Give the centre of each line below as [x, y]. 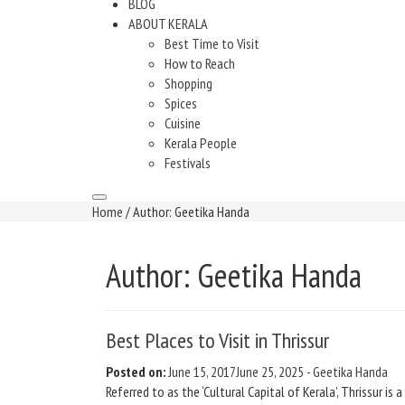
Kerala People [201, 143]
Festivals [188, 163]
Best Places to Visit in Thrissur [217, 340]
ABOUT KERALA [168, 24]
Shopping [188, 83]
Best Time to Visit [212, 43]
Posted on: [136, 372]
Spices [181, 103]
